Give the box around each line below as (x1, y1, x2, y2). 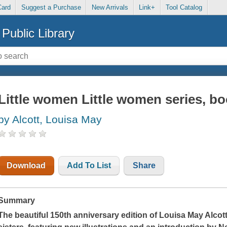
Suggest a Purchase (21, 4, 81, 12)
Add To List (67, 161, 111, 170)
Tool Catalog (166, 4, 203, 12)
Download (7, 161, 46, 170)
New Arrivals (91, 4, 128, 12)
